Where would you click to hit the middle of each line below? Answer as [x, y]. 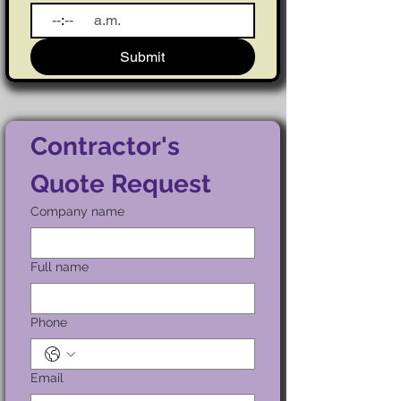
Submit [143, 57]
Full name [60, 267]
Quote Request [121, 184]
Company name [77, 211]
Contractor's [105, 146]
